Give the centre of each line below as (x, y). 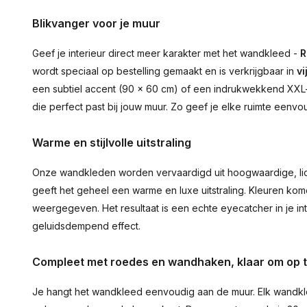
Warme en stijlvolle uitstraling (112, 143)
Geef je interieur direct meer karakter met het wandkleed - (166, 53)
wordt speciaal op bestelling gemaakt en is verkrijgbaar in (164, 71)
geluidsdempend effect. (86, 226)
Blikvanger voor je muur (96, 23)
